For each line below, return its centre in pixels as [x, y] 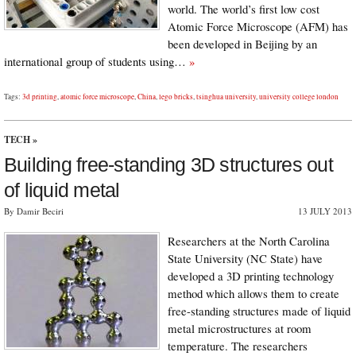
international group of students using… [97, 61]
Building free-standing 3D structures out [168, 164]
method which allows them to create [253, 294]
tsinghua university [226, 96]
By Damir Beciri [34, 211]
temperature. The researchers [238, 346]
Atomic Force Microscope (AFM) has [258, 26]
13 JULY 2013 [325, 211]
